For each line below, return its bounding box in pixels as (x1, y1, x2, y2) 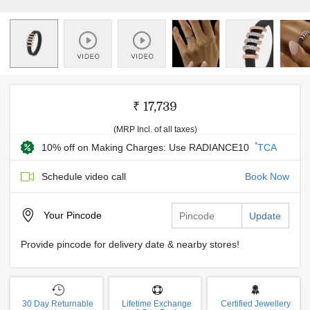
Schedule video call (42, 171, 126, 182)
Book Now (245, 171, 289, 182)
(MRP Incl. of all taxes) (113, 125, 197, 134)
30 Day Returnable (22, 299, 94, 309)
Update (249, 210, 281, 221)
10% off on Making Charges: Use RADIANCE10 (42, 142, 252, 153)
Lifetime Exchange (122, 299, 192, 309)
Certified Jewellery (220, 299, 291, 309)
